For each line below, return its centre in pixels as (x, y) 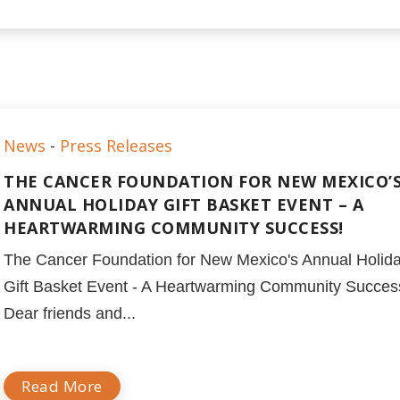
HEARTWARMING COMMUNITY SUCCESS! (174, 228)
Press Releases (117, 146)
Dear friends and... (70, 313)
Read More (62, 386)
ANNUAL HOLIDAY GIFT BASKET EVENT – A (184, 204)
